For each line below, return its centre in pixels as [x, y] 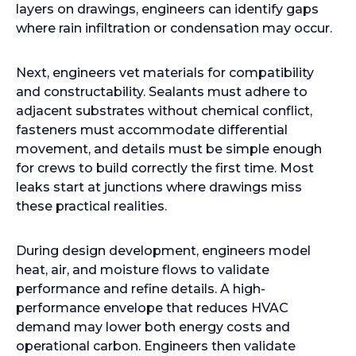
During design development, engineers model [163, 251]
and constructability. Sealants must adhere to [162, 92]
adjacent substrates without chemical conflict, [164, 111]
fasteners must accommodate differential [152, 130]
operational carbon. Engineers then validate [156, 346]
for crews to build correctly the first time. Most [165, 168]
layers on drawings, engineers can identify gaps [167, 9]
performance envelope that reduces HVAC [152, 308]
